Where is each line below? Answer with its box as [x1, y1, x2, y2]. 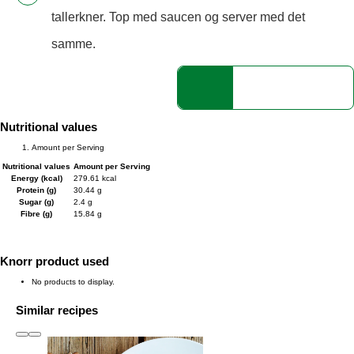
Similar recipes [16, 303, 98, 318]
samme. [51, 37, 96, 51]
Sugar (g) [19, 198, 54, 207]
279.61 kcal [73, 174, 116, 183]
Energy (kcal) [10, 174, 62, 183]
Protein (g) [17, 186, 56, 195]
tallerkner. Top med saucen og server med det [51, 10, 305, 24]
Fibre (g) [21, 209, 52, 219]
